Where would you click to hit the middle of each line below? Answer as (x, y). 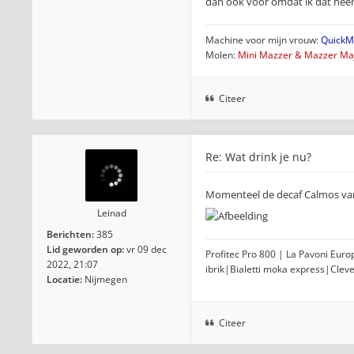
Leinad (111, 213)
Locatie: (64, 279)
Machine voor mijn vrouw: (263, 40)
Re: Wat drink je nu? (258, 157)
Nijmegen (106, 279)
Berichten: (70, 234)
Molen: (222, 55)
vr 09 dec (147, 249)
